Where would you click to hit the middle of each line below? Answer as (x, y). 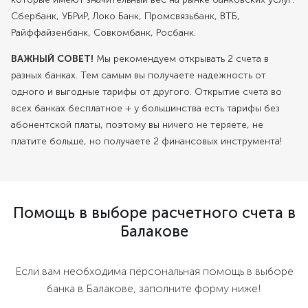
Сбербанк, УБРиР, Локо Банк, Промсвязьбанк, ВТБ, (125, 16)
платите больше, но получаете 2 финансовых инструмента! (146, 142)
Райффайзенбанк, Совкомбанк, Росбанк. (103, 33)
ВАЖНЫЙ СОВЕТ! (52, 59)
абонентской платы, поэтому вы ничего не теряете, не (137, 125)
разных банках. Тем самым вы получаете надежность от (139, 76)
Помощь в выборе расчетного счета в (154, 213)
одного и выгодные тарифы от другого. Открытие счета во (146, 92)
